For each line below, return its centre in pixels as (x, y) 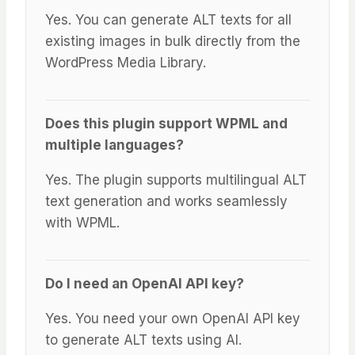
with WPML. (82, 223)
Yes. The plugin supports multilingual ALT (176, 180)
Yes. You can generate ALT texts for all (168, 20)
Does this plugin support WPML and (166, 124)
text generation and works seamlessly (166, 202)
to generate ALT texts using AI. (143, 340)
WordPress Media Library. (126, 63)
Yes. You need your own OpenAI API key (173, 319)
